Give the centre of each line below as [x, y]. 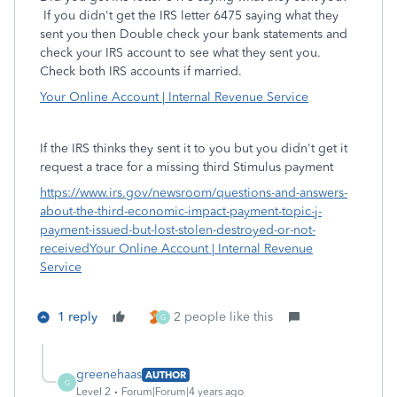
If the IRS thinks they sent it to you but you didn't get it [194, 148]
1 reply [78, 317]
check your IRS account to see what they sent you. [180, 53]
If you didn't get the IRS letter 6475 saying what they [189, 16]
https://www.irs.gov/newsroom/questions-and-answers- [194, 193]
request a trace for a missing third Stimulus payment [187, 167]
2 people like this [223, 317]
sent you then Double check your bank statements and [194, 34]
